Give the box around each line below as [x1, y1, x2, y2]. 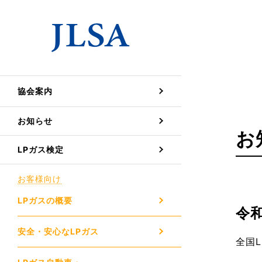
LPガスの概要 [18, 195, 73, 205]
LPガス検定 [18, 144, 64, 154]
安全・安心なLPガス [18, 226, 99, 236]
